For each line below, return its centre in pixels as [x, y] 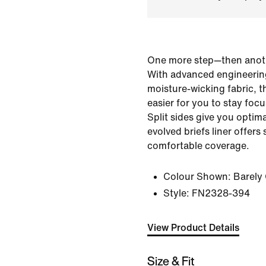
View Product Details [193, 228]
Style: [176, 193]
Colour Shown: [197, 177]
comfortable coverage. [198, 146]
